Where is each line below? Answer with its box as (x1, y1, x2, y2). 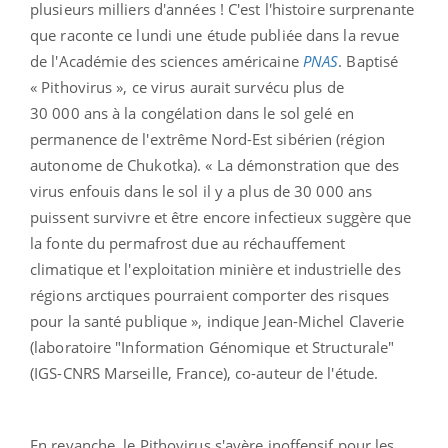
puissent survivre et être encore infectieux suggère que (30, 206, 412, 227)
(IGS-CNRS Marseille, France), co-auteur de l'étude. (30, 362, 379, 383)
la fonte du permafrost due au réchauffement (30, 232, 346, 253)
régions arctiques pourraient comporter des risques (30, 284, 390, 305)
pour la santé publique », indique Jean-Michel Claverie (30, 310, 405, 331)
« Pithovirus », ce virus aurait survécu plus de (30, 76, 344, 97)
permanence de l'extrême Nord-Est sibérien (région (30, 128, 385, 149)
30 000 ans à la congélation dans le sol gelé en (30, 102, 354, 123)
